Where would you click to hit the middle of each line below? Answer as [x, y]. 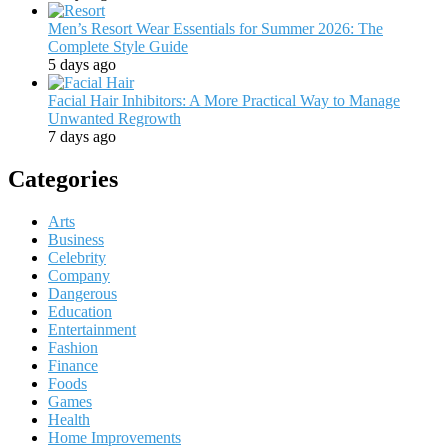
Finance [73, 365]
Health [69, 419]
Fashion [73, 347]
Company [79, 275]
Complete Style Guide [118, 46]
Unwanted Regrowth [114, 118]
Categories [63, 178]
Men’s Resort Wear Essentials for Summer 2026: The [215, 28]
